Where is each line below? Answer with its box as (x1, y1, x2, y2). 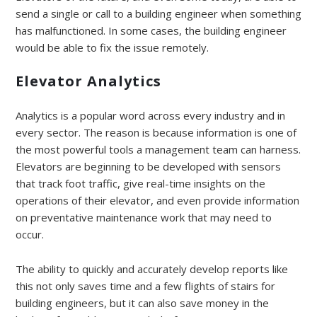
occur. (16, 226, 44, 241)
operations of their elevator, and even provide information (16, 192, 299, 207)
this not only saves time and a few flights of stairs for (16, 278, 275, 293)
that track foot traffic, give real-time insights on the (16, 175, 265, 190)
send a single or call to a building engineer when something (16, 6, 301, 21)
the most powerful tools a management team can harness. (16, 142, 301, 156)
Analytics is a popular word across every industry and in (16, 108, 285, 122)
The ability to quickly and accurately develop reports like (16, 261, 288, 276)
